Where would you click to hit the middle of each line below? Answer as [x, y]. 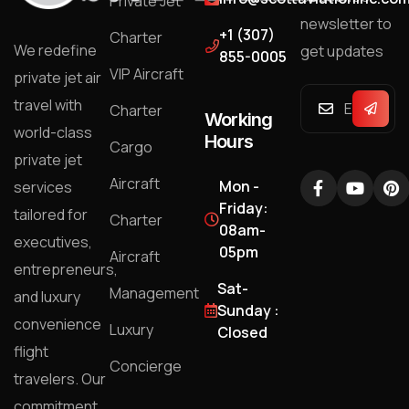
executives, [53, 242]
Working [239, 119]
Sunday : [248, 310]
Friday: [244, 208]
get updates [341, 51]
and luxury [47, 297]
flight [31, 352]
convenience [58, 325]
